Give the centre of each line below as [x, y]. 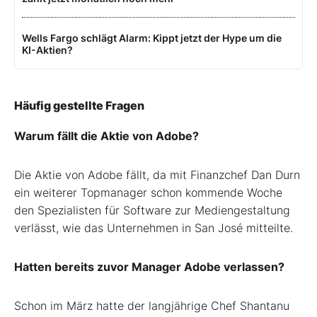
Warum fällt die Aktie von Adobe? [106, 136]
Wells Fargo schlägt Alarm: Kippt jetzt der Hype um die [152, 38]
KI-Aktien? [47, 50]
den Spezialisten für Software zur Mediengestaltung [152, 210]
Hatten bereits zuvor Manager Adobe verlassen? [149, 266]
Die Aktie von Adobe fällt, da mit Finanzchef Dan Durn [157, 174]
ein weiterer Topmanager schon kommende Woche [148, 192]
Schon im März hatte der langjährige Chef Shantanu [152, 305]
